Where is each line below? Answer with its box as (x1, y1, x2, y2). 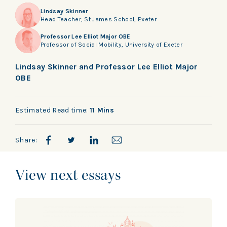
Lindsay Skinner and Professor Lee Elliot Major (15, 61, 198, 71)
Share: (15, 135, 37, 144)
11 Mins (89, 105, 114, 115)
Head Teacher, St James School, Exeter (41, 15, 157, 23)
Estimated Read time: (15, 105, 90, 115)
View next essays (15, 165, 122, 184)
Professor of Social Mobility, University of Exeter (41, 41, 182, 48)
